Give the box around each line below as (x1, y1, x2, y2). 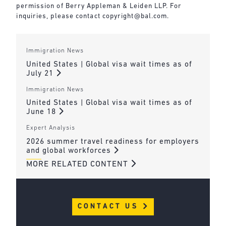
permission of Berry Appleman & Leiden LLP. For (16, 3, 182, 10)
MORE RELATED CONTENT (26, 160, 131, 169)
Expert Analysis (26, 125, 75, 131)
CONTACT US (77, 203, 142, 211)
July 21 (26, 70, 56, 78)
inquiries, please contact (16, 13, 102, 20)
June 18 (26, 108, 59, 117)
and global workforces (26, 147, 114, 155)
